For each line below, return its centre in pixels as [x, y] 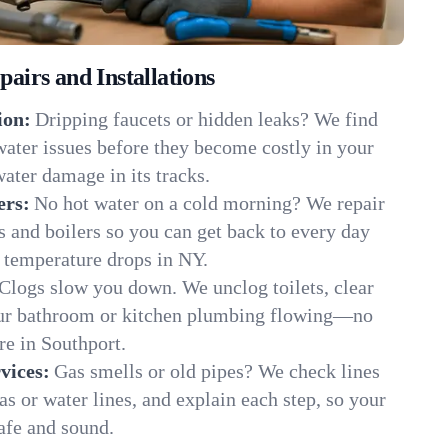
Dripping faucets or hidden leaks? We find [206, 119]
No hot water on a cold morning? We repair [209, 203]
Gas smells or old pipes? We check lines [217, 371]
